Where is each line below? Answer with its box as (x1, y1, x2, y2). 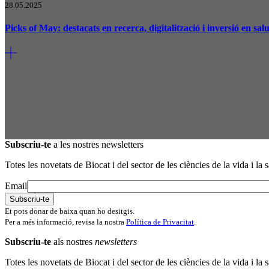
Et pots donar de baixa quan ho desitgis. (5, 206, 134, 216)
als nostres (51, 236, 95, 247)
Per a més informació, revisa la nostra (5, 217, 126, 226)
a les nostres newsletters (51, 139, 144, 150)
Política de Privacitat (126, 217, 194, 226)
